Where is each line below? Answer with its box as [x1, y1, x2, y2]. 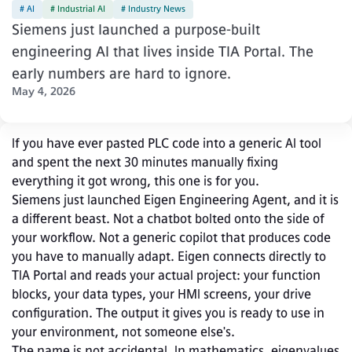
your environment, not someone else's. [12, 324, 235, 340]
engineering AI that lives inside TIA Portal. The [12, 43, 313, 61]
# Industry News [121, 4, 185, 15]
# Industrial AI [50, 4, 105, 15]
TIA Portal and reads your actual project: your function [12, 268, 321, 284]
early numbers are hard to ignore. [12, 65, 231, 83]
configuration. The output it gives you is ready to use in [12, 306, 324, 321]
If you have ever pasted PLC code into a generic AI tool [12, 136, 321, 152]
